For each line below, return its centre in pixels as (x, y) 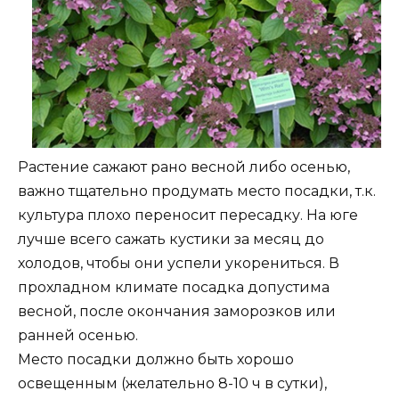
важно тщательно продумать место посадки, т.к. (197, 191)
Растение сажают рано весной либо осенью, (184, 167)
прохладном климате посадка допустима (174, 287)
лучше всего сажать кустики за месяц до (171, 239)
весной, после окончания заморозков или (177, 311)
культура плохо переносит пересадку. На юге (188, 215)
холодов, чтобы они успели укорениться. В (179, 263)
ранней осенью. (78, 335)
